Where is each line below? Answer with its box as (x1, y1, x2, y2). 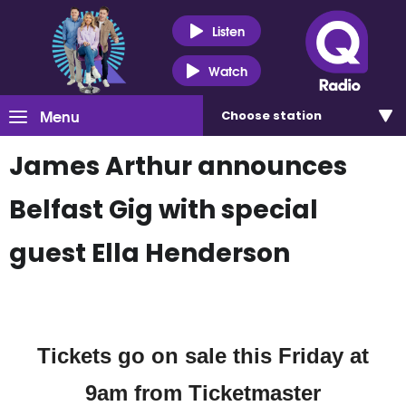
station (273, 107, 322, 124)
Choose (221, 107, 273, 124)
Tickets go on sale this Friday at (37, 343, 369, 368)
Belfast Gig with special (9, 192, 318, 227)
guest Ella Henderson (9, 236, 290, 271)
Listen (211, 20, 245, 41)
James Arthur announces (9, 149, 347, 184)
